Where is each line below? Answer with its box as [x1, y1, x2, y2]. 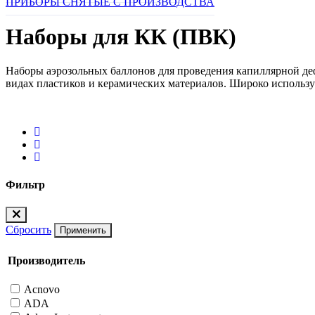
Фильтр [6, 179, 45, 191]
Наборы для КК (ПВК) [6, 23, 236, 49]
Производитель [8, 255, 85, 266]
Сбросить [6, 223, 51, 236]
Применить [60, 224, 106, 236]
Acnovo [24, 283, 60, 296]
